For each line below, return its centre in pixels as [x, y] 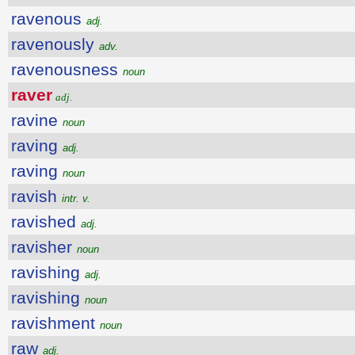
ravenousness [67, 70]
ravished [46, 222]
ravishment [55, 323]
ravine [37, 120]
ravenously [55, 44]
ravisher [44, 247]
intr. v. [76, 199]
